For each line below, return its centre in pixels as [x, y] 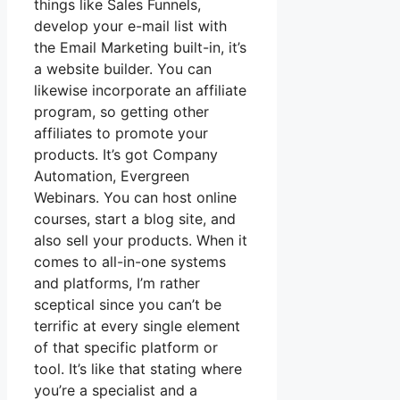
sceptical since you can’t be [128, 305]
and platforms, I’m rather [117, 283]
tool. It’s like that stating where [138, 369]
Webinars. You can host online [135, 198]
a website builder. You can [123, 69]
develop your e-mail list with [130, 26]
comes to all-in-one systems [130, 262]
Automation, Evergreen [112, 176]
